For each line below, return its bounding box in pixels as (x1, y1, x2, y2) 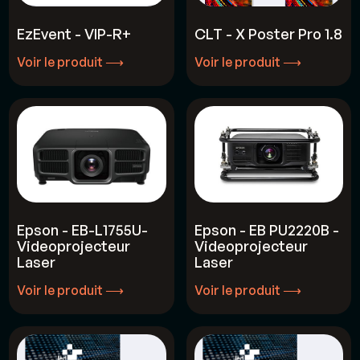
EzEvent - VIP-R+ (17, 25, 132, 43)
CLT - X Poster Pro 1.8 (194, 25, 342, 43)
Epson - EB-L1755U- (17, 221, 149, 239)
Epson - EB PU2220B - (194, 221, 339, 239)
